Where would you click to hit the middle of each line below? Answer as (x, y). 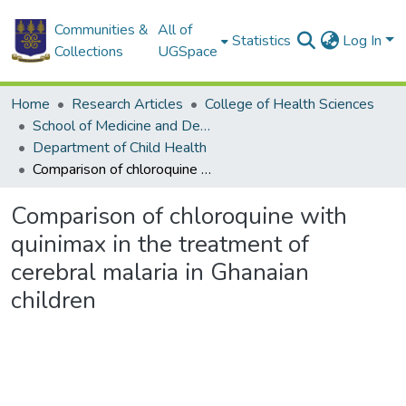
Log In (364, 41)
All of (175, 30)
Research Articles (127, 104)
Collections (88, 52)
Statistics (262, 41)
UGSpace (188, 52)
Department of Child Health (120, 148)
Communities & (101, 30)
